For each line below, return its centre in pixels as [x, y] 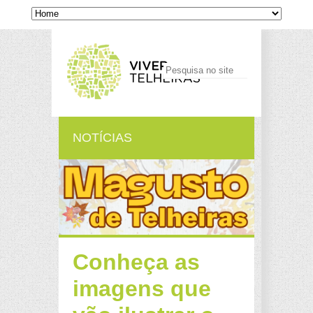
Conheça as [136, 262]
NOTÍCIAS [102, 138]
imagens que [142, 289]
